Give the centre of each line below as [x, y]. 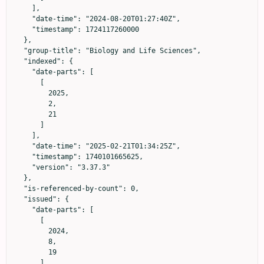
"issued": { [19, 199]
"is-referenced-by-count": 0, [19, 188]
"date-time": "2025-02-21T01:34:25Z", [24, 146]
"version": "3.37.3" [24, 167]
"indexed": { [19, 61]
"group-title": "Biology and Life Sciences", [19, 50]
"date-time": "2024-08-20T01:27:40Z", [24, 19]
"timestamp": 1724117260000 [24, 29]
